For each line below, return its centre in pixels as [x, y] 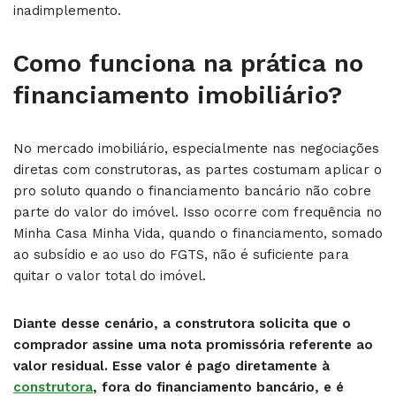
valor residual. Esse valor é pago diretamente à [171, 366]
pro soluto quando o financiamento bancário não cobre [192, 190]
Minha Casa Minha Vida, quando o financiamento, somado [198, 233]
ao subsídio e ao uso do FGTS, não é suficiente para [181, 254]
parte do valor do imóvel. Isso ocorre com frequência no [198, 212]
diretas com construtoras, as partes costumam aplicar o [198, 169]
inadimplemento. [67, 10]
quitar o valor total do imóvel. [110, 275]
